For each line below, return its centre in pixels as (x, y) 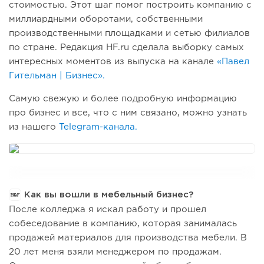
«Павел (233, 62)
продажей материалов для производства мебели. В (128, 238)
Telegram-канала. (98, 127)
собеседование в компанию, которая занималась (123, 224)
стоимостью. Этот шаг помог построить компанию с (130, 5)
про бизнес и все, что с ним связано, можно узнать (128, 113)
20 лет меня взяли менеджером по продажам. (115, 252)
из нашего (34, 127)
